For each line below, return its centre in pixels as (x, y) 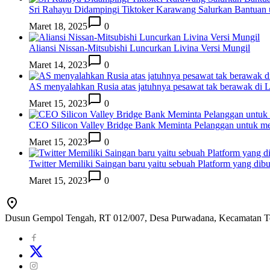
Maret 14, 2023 (58, 65)
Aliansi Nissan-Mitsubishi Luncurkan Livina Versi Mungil (140, 48)
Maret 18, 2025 (58, 27)
